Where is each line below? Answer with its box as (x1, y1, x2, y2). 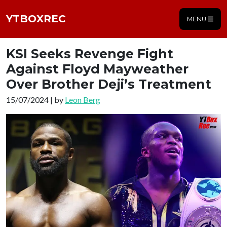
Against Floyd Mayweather (6, 61, 188, 77)
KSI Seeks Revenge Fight (6, 46, 173, 61)
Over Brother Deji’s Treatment (6, 76, 211, 92)
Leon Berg (65, 94, 100, 104)
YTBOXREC (6, 13, 66, 25)
